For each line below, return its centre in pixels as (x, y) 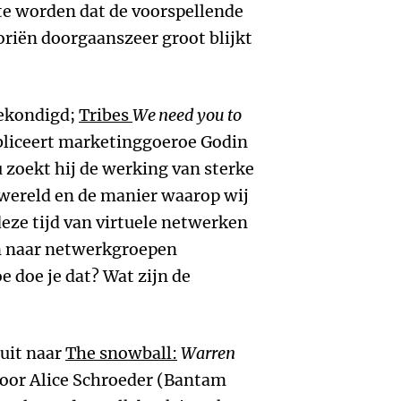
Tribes (106, 115)
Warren (208, 353)
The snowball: (121, 353)
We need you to (187, 115)
